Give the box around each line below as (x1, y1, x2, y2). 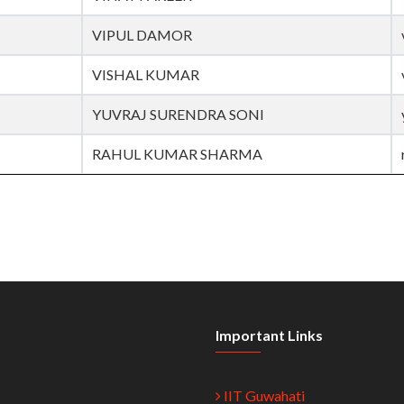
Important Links (216, 326, 323, 344)
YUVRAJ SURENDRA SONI (92, 106, 264, 124)
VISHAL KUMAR (92, 66, 199, 84)
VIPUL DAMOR (92, 26, 192, 44)
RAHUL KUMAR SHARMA (92, 145, 262, 163)
